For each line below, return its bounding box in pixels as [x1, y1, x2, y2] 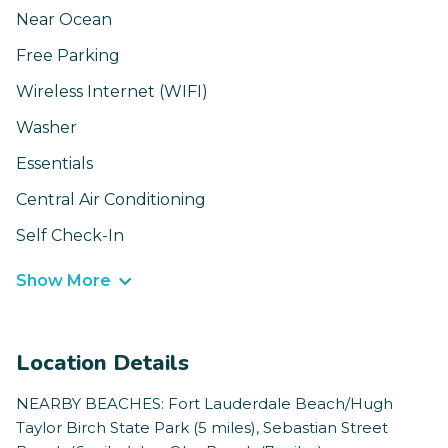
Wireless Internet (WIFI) [16, 82, 208, 102]
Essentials [16, 154, 93, 174]
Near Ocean [16, 10, 112, 30]
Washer [16, 118, 77, 138]
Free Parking [16, 46, 120, 66]
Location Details [16, 348, 189, 379]
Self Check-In [16, 226, 124, 246]
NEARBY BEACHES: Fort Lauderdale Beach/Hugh [16, 394, 393, 414]
